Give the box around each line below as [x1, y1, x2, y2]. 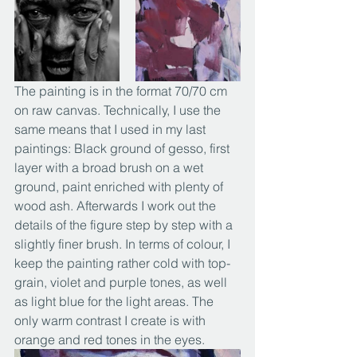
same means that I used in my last [14, 121, 209, 137]
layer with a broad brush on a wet [14, 159, 206, 175]
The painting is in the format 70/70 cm [14, 83, 230, 99]
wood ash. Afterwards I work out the [14, 198, 219, 214]
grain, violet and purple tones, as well [14, 274, 230, 290]
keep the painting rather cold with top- [14, 255, 230, 271]
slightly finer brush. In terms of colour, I [14, 236, 233, 252]
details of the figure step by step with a [14, 217, 236, 233]
